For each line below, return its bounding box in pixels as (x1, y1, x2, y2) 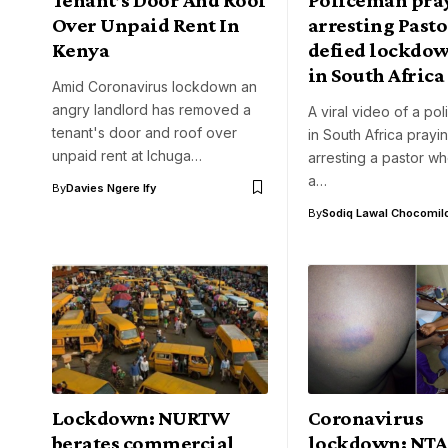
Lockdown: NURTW (52, 406, 231, 431)
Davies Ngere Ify (66, 180, 156, 195)
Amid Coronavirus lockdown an (52, 77, 257, 95)
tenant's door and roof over (52, 123, 237, 141)
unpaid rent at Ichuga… (52, 146, 202, 164)
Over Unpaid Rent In (52, 12, 240, 37)
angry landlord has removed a (52, 100, 251, 118)
